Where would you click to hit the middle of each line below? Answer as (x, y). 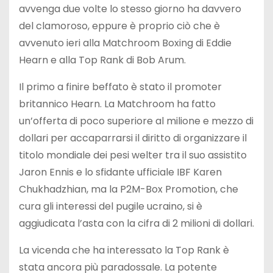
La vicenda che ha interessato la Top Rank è (124, 250)
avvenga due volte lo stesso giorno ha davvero (130, 9)
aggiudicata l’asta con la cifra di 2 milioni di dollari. (136, 223)
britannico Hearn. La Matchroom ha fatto (117, 104)
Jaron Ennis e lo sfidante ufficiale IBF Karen (120, 172)
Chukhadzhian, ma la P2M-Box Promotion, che (129, 189)
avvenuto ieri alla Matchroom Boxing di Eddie (125, 43)
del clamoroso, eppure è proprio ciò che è (119, 26)
